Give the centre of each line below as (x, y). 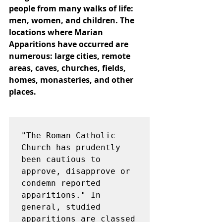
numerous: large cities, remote (71, 56)
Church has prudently (71, 147)
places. (23, 92)
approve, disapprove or (76, 171)
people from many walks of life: (72, 8)
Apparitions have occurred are (70, 44)
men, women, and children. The (73, 20)
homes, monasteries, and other (72, 80)
